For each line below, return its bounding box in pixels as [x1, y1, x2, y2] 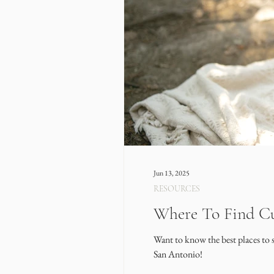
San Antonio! [154, 248, 202, 261]
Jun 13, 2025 [154, 168, 190, 178]
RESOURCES [154, 183, 200, 194]
